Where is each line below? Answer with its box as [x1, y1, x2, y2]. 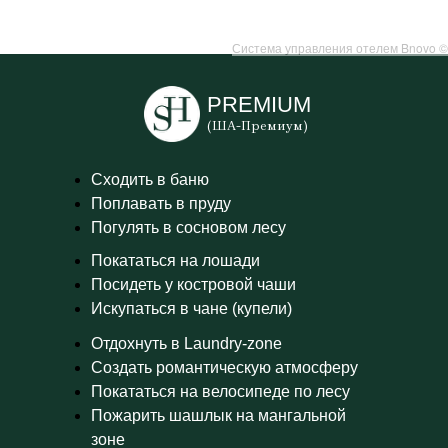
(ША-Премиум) [207, 118, 308, 133]
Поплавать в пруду [91, 195, 231, 212]
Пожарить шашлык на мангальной [91, 407, 346, 424]
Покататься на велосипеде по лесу [91, 383, 350, 400]
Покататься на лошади [91, 252, 260, 269]
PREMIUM [207, 92, 311, 117]
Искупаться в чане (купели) [91, 300, 292, 317]
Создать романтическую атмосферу [91, 359, 358, 376]
